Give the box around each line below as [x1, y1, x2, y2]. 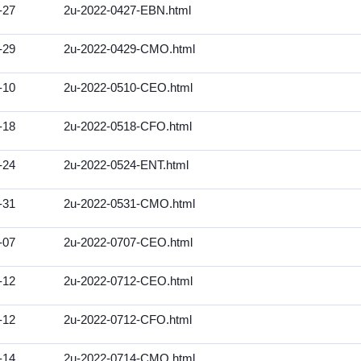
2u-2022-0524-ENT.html [64, 159, 189, 172]
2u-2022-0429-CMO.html [64, 43, 195, 56]
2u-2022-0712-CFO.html [64, 313, 192, 326]
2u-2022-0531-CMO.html [64, 197, 195, 210]
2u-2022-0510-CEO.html [64, 81, 193, 94]
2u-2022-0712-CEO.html [64, 275, 193, 288]
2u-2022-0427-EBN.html [64, 4, 191, 17]
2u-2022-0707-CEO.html [64, 236, 193, 249]
